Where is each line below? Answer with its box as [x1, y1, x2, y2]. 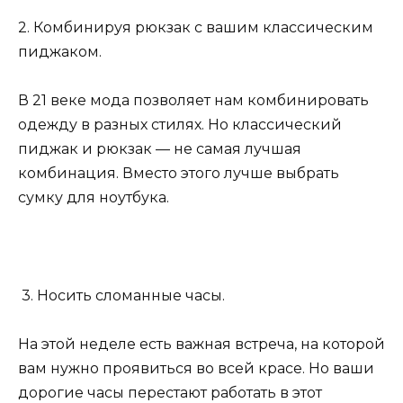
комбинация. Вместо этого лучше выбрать [18, 165, 339, 183]
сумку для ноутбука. [18, 189, 169, 207]
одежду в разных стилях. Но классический [18, 116, 342, 134]
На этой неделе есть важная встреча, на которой [18, 336, 385, 353]
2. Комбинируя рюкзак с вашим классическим [18, 19, 373, 37]
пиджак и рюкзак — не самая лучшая [18, 140, 301, 158]
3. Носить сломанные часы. [18, 286, 225, 304]
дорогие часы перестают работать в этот [18, 384, 322, 401]
